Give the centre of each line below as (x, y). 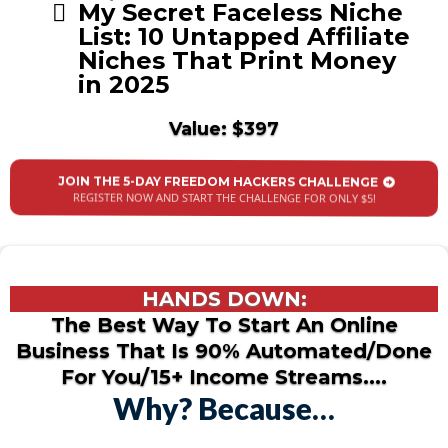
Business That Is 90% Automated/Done (224, 351)
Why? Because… (224, 408)
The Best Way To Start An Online (224, 325)
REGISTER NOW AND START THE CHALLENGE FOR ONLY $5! (224, 198)
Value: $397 (224, 129)
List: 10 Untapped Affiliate (244, 37)
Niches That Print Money (237, 61)
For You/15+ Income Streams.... (224, 377)
